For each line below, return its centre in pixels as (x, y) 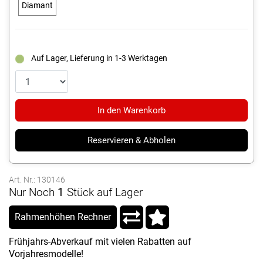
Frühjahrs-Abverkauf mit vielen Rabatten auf (100, 242)
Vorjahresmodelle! (46, 254)
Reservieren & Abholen (131, 141)
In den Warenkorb (131, 111)
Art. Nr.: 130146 (37, 180)
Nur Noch (32, 193)
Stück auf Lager (105, 193)
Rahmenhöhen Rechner (63, 217)
